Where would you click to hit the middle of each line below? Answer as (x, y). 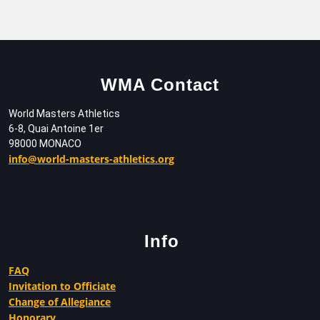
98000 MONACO (45, 143)
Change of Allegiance (60, 301)
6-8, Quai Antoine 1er (56, 128)
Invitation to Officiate (62, 286)
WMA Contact (160, 84)
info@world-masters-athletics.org (91, 159)
